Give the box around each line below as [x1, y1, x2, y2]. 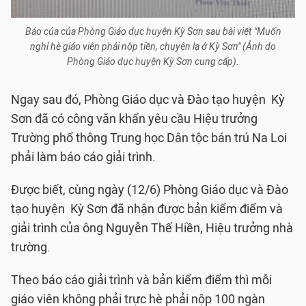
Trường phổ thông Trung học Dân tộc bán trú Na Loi [11, 130, 287, 145]
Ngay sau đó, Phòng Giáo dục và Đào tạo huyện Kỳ [11, 92, 285, 107]
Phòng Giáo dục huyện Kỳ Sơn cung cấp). [67, 56, 239, 68]
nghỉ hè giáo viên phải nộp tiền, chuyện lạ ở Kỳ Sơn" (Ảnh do [30, 41, 276, 53]
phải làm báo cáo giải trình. [11, 150, 156, 165]
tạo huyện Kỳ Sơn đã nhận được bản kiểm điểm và [11, 201, 283, 217]
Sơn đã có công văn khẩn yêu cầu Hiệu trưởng [11, 111, 258, 126]
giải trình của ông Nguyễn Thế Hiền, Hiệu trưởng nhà [11, 221, 293, 236]
